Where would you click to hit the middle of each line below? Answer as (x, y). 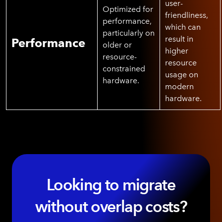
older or (117, 45)
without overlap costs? (111, 206)
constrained (124, 69)
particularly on (129, 33)
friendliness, (187, 15)
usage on (182, 75)
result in (179, 39)
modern (179, 86)
